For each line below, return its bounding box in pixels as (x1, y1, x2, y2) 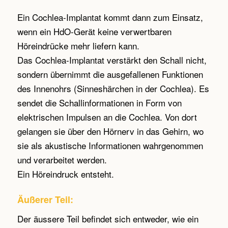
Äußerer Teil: (17, 192, 73, 206)
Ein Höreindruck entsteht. (17, 167, 114, 180)
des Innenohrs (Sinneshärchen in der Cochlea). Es (17, 81, 209, 95)
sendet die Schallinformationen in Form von (17, 96, 182, 109)
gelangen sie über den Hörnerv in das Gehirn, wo (17, 124, 204, 137)
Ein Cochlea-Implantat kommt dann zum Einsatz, (17, 10, 203, 23)
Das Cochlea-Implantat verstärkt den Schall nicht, (17, 53, 207, 66)
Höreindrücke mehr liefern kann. (17, 39, 139, 52)
